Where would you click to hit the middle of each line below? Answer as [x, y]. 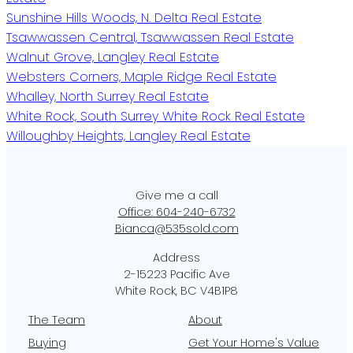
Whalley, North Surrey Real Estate [108, 97]
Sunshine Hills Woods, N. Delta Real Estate [134, 18]
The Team [56, 320]
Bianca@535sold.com [176, 229]
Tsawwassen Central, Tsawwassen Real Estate [150, 38]
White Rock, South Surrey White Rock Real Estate [156, 117]
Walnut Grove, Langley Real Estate [113, 58]
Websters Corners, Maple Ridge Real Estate [141, 77]
